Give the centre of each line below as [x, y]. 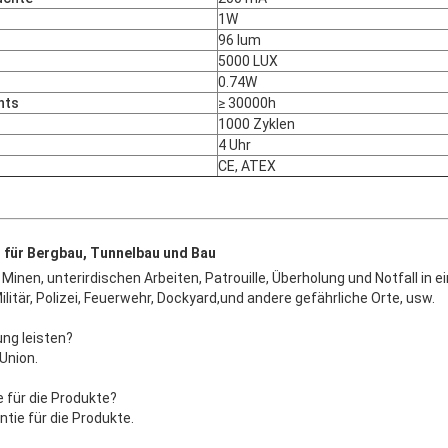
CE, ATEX [247, 165]
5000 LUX [248, 60]
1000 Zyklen [256, 123]
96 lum [239, 39]
